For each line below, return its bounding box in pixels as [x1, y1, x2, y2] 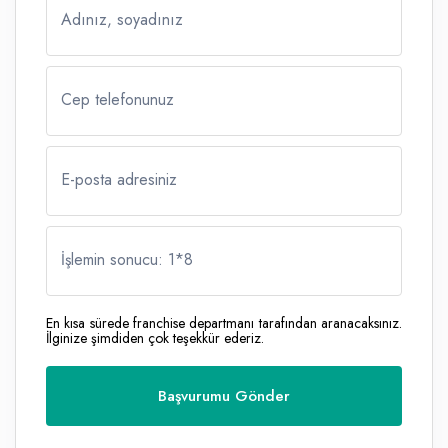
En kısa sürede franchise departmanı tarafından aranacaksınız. [46, 313, 402, 334]
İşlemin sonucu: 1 [61, 248, 175, 272]
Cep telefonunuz [61, 88, 174, 112]
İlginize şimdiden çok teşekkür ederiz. [46, 328, 264, 349]
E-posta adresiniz [61, 168, 177, 192]
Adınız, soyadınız [61, 8, 183, 32]
